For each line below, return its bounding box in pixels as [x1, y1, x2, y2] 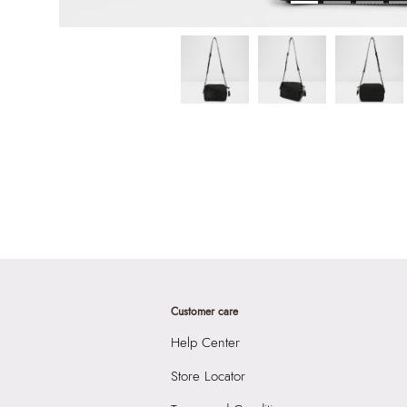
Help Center [171, 333, 241, 353]
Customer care [171, 303, 239, 321]
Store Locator [171, 366, 246, 387]
